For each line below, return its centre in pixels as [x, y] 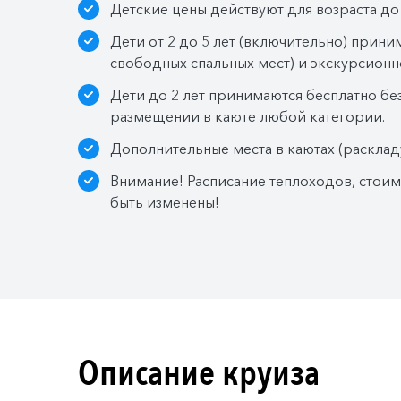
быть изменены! [165, 202]
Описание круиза [199, 373]
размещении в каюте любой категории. [247, 116]
